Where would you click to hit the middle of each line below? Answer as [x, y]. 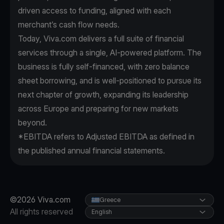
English [102, 212]
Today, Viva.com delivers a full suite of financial [101, 39]
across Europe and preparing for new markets [98, 109]
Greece [110, 200]
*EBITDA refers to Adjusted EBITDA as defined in [106, 137]
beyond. [32, 123]
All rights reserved [41, 212]
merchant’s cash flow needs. [69, 25]
